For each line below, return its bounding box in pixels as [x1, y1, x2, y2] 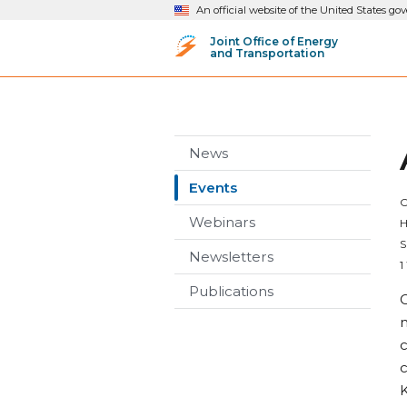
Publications [189, 283, 273, 300]
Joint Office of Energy [210, 34, 338, 48]
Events [189, 179, 237, 196]
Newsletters [189, 248, 273, 265]
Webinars [189, 213, 255, 231]
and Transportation [210, 45, 324, 60]
